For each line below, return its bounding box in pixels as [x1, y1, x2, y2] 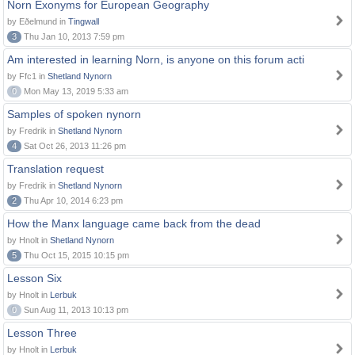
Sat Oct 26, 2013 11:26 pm [21, 141, 126, 151]
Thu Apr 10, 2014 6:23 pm [21, 196, 123, 205]
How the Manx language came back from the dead [7, 217, 261, 230]
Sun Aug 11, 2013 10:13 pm [21, 305, 128, 315]
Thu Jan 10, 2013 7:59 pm [21, 32, 124, 41]
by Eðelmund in [7, 17, 68, 26]
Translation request [7, 162, 104, 175]
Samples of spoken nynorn [7, 108, 141, 120]
